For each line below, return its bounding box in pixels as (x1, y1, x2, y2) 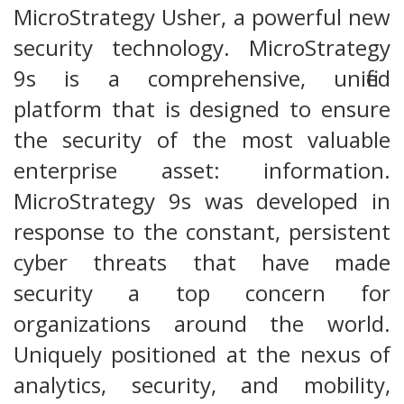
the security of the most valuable (14, 124, 390, 154)
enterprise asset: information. (14, 154, 390, 185)
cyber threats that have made (14, 246, 390, 277)
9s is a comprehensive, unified (14, 62, 390, 93)
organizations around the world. (14, 308, 390, 338)
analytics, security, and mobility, (14, 369, 390, 399)
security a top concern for (14, 277, 390, 308)
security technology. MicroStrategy (14, 32, 390, 62)
